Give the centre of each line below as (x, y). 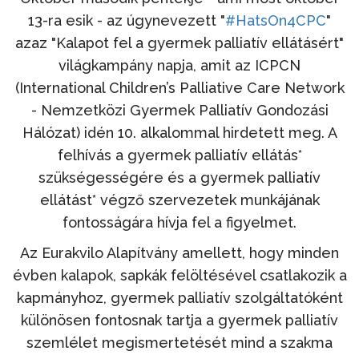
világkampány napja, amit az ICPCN (179, 65)
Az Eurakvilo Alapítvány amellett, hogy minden (179, 252)
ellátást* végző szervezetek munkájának (179, 200)
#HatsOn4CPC (276, 20)
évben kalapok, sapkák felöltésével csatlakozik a (179, 275)
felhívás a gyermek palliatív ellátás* (179, 155)
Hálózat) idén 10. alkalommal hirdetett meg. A (179, 132)
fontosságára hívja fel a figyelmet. (179, 222)
